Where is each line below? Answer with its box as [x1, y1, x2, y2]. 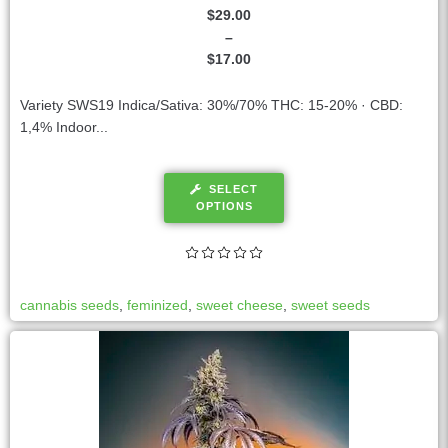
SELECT [209, 183, 258, 196]
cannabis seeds [20, 297, 119, 314]
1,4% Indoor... [20, 119, 108, 136]
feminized [127, 297, 188, 314]
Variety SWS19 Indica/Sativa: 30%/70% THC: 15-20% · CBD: [20, 97, 403, 114]
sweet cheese [196, 297, 283, 314]
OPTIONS [195, 200, 253, 213]
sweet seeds [291, 297, 370, 314]
